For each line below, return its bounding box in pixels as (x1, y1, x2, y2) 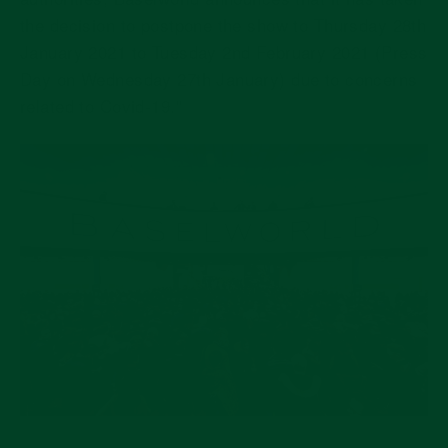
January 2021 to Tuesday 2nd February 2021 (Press (20, 38, 428, 64)
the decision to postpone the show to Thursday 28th (20, 11, 427, 37)
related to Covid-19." (20, 92, 182, 118)
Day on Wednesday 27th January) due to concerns (20, 65, 418, 91)
